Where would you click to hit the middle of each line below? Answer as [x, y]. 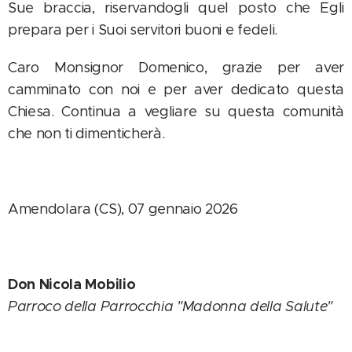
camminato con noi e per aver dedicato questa [176, 89]
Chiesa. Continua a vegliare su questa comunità [176, 111]
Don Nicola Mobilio [72, 284]
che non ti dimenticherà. [86, 133]
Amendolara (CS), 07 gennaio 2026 [123, 209]
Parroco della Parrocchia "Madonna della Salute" [170, 306]
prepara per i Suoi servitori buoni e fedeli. [143, 29]
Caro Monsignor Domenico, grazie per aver [176, 67]
